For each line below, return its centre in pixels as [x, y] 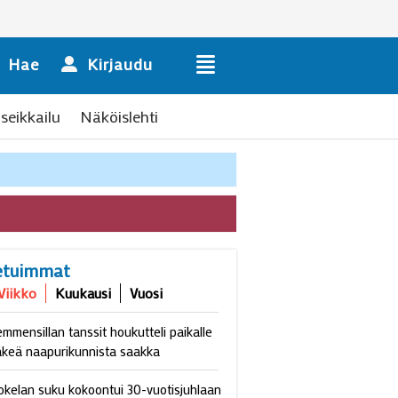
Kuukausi [84, 292]
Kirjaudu [120, 64]
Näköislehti [119, 116]
